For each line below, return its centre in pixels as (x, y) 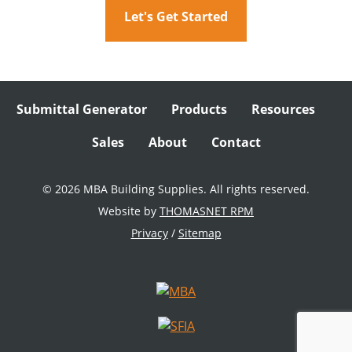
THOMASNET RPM (207, 211)
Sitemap (200, 233)
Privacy (149, 233)
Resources (283, 109)
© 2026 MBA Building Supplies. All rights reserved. (176, 189)
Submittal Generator (81, 109)
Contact (236, 142)
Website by (129, 211)
